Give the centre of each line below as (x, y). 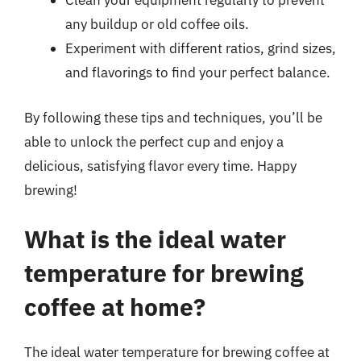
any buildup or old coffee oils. (157, 24)
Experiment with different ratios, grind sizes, (201, 48)
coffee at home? (115, 307)
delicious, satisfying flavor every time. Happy (160, 166)
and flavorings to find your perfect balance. (198, 73)
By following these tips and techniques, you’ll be (173, 117)
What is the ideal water (155, 239)
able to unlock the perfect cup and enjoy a (154, 141)
